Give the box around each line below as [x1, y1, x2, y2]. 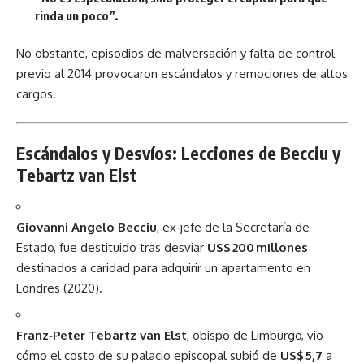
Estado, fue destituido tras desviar [16, 240, 207, 255]
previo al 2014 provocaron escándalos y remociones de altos [16, 65, 348, 81]
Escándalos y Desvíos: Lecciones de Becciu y [16, 141, 340, 164]
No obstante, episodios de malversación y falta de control [16, 45, 335, 61]
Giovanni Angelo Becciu [16, 219, 157, 235]
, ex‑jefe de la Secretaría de [157, 219, 310, 235]
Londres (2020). [16, 280, 102, 296]
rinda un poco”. [34, 8, 118, 23]
